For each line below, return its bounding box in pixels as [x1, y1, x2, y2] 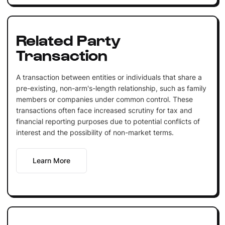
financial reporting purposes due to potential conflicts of [16, 117, 200, 126]
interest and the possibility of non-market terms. [16, 128, 174, 137]
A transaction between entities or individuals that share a [16, 72, 202, 81]
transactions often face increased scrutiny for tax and [16, 105, 192, 115]
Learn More [32, 156, 70, 165]
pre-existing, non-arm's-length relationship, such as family [16, 83, 206, 92]
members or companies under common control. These [16, 94, 193, 103]
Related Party [16, 30, 121, 48]
